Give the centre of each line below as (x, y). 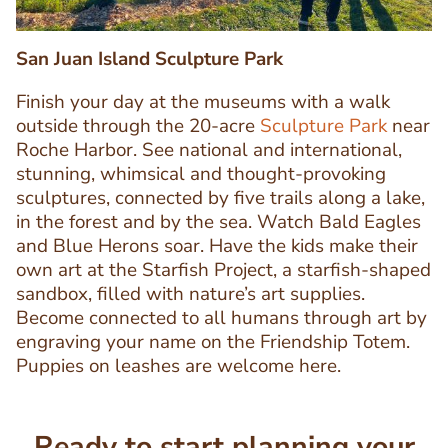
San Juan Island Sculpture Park (149, 58)
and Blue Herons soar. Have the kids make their (217, 245)
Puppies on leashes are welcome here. (178, 365)
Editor (41, 257)
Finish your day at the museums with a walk (203, 101)
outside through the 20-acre (138, 125)
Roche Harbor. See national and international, (209, 149)
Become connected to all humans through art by (221, 317)
